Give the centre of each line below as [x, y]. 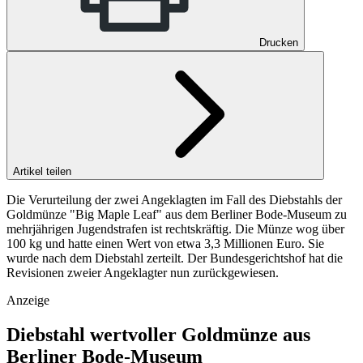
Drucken [279, 42]
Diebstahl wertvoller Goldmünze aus [158, 334]
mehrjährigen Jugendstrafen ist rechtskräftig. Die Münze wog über [175, 228]
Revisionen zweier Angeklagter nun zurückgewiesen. [143, 272]
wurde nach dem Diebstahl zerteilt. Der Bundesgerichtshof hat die [175, 258]
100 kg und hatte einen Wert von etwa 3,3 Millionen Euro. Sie [165, 243]
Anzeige [28, 300]
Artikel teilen [44, 171]
